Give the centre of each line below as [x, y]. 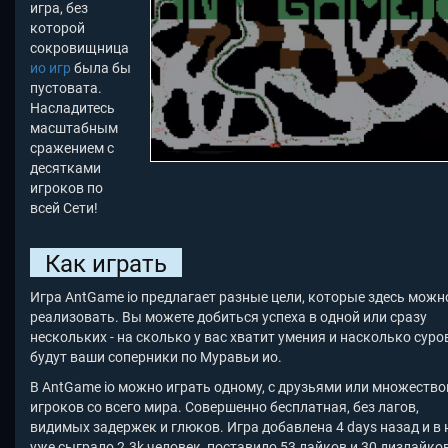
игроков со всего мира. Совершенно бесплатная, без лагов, [224, 407]
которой [57, 28]
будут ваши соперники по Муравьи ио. [156, 357]
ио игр [50, 68]
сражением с [72, 148]
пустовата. [66, 88]
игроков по [66, 188]
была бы [101, 68]
